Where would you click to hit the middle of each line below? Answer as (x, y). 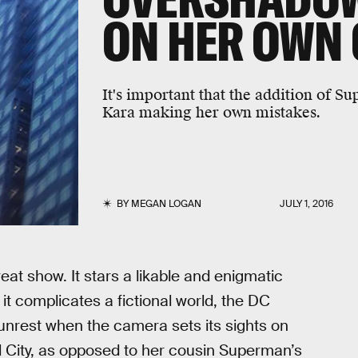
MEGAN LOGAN (166, 204)
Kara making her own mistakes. (211, 113)
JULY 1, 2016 (307, 204)
